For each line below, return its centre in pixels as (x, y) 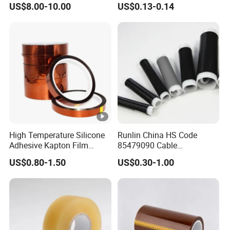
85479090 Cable (147, 145)
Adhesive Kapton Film (49, 145)
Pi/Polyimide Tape (43, 155)
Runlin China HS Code (157, 135)
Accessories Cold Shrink (161, 155)
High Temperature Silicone (57, 135)
